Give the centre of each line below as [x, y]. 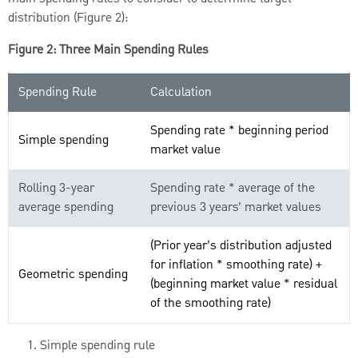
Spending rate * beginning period [239, 131]
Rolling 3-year [56, 188]
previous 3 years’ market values [236, 207]
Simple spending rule [97, 346]
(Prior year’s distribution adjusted [241, 246]
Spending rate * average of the [233, 188]
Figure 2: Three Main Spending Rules [108, 50]
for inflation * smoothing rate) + [236, 265]
